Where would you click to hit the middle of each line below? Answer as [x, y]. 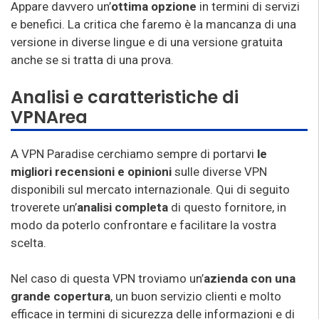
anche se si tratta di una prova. [92, 60]
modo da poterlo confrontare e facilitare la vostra [143, 225]
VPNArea [49, 117]
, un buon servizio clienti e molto [196, 296]
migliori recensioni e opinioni [93, 171]
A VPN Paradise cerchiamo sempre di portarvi [134, 153]
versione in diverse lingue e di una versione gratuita [147, 42]
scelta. [28, 242]
